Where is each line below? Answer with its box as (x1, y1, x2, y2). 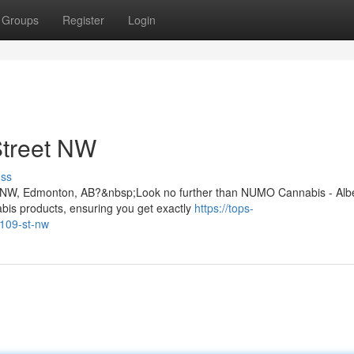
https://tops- (194, 200, 254, 216)
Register (62, 12, 104, 28)
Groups (2, 12, 39, 28)
